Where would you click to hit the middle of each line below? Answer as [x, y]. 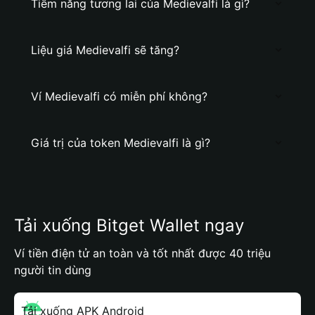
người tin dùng [53, 270]
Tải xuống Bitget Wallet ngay [129, 225]
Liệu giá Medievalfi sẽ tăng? [105, 50]
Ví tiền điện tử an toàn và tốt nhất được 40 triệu [142, 253]
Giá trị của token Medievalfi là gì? [121, 143]
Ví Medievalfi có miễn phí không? [119, 96]
